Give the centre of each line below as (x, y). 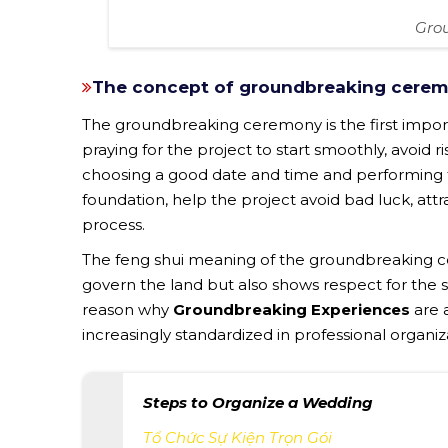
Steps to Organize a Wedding (258, 403)
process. (113, 225)
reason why (127, 310)
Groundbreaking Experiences (291, 310)
